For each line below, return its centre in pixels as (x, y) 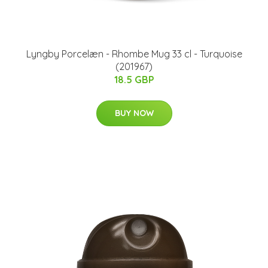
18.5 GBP (134, 80)
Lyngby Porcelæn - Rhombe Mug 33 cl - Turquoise (134, 54)
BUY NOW (134, 113)
